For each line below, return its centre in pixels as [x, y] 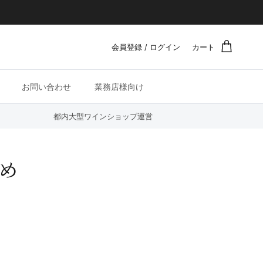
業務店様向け [119, 87]
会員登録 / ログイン [146, 47]
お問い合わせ [46, 87]
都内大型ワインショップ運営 [103, 117]
